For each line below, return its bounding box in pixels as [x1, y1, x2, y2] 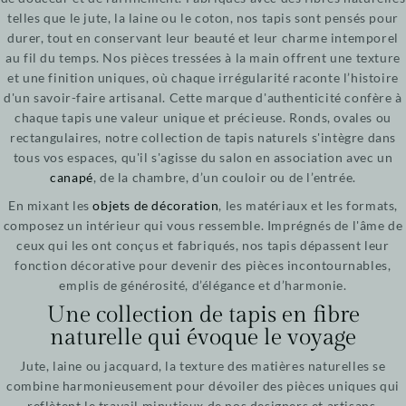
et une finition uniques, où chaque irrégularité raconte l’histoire [7, 70, 399, 86]
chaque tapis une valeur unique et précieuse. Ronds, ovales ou [14, 110, 391, 126]
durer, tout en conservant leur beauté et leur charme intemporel [7, 30, 399, 46]
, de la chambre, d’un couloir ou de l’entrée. [92, 169, 356, 186]
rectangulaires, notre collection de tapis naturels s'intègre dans [9, 130, 396, 146]
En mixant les [7, 198, 93, 214]
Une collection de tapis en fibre [46, 302, 360, 329]
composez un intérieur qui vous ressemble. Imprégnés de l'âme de [3, 217, 403, 234]
